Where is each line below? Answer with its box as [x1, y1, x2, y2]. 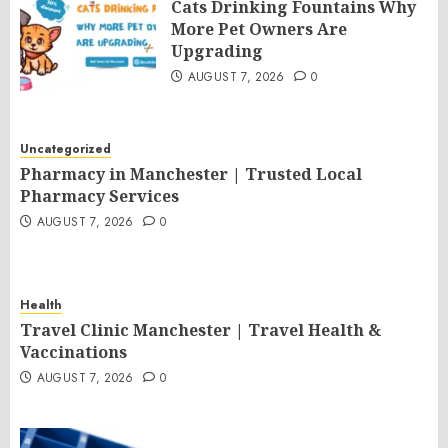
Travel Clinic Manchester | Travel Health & [20, 319, 381, 341]
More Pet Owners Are [171, 18, 347, 40]
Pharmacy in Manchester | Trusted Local [20, 163, 362, 185]
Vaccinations [20, 341, 127, 363]
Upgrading [171, 40, 263, 62]
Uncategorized [20, 140, 111, 158]
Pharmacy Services [20, 185, 179, 207]
